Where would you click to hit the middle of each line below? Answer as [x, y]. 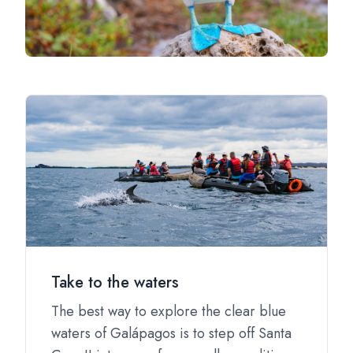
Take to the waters [115, 282]
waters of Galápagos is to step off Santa [171, 333]
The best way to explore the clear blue [169, 311]
